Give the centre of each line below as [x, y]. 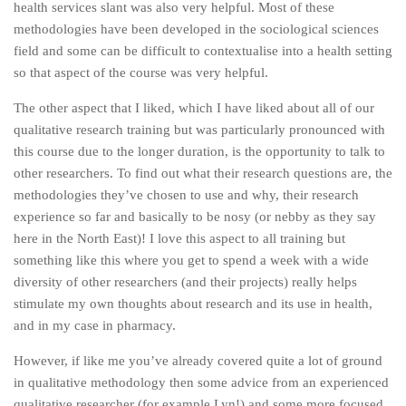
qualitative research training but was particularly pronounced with [199, 130]
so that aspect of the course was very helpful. [141, 72]
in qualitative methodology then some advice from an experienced [201, 382]
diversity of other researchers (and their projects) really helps [185, 282]
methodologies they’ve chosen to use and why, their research [186, 195]
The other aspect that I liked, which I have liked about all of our [194, 108]
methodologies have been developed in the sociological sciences [196, 29]
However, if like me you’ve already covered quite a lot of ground [198, 361]
